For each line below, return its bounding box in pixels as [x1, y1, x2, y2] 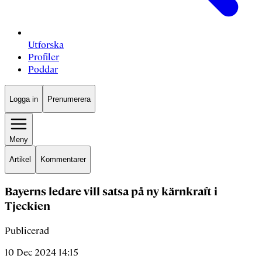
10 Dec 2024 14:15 [5, 246, 78, 258]
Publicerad [5, 225, 49, 237]
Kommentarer [40, 155, 86, 164]
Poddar [28, 63, 58, 76]
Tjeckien [5, 199, 50, 214]
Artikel [9, 155, 31, 164]
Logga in [9, 94, 38, 104]
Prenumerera [47, 94, 91, 104]
